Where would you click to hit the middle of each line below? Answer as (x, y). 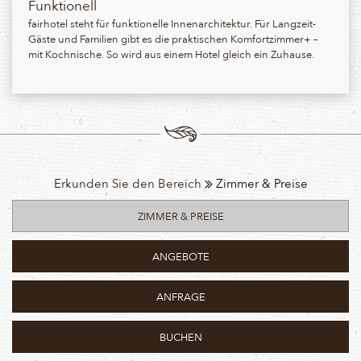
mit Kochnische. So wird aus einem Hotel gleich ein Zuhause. (171, 54)
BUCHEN (180, 336)
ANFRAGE (180, 296)
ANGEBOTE (180, 256)
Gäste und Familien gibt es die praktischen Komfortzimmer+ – (173, 38)
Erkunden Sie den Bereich (129, 183)
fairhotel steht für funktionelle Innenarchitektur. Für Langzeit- (172, 23)
